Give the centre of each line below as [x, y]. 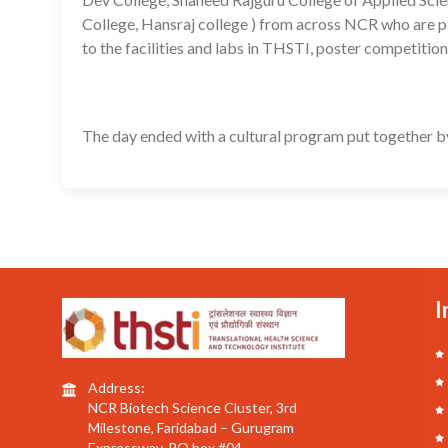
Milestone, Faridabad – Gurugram [191, 427]
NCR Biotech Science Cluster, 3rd [192, 407]
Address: [116, 387]
